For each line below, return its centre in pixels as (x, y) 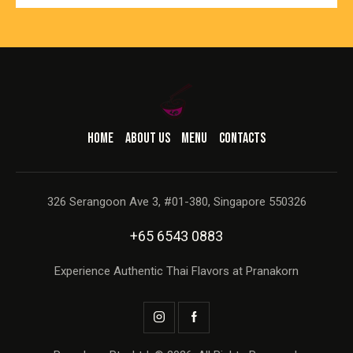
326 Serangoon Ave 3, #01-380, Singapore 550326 (176, 201)
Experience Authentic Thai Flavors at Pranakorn (176, 271)
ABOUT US (147, 139)
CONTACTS (242, 139)
